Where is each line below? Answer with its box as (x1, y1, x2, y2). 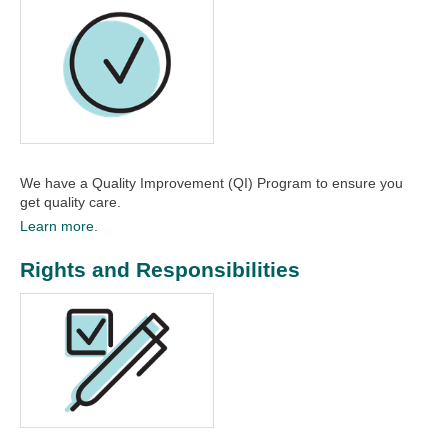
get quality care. (20, 194, 121, 211)
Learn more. (20, 218, 98, 235)
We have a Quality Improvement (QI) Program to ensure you (20, 175, 403, 192)
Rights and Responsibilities (20, 258, 300, 282)
